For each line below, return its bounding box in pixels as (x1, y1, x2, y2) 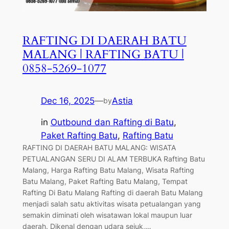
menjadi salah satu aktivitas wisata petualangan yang (22, 199, 201, 209)
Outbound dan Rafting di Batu (50, 117, 174, 128)
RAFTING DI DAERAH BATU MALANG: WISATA (22, 143, 176, 152)
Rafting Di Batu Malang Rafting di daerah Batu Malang (22, 188, 203, 197)
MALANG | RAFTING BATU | (22, 47, 184, 63)
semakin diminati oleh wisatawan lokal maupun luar (22, 211, 192, 220)
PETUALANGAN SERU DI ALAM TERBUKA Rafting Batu (22, 154, 205, 164)
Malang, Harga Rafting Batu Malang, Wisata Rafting (22, 166, 194, 175)
